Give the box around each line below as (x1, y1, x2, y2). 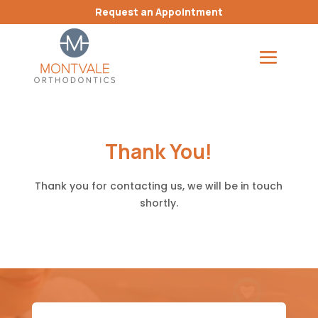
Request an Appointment (94, 5, 223, 18)
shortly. (139, 195, 178, 210)
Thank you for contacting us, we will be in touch (35, 178, 283, 193)
